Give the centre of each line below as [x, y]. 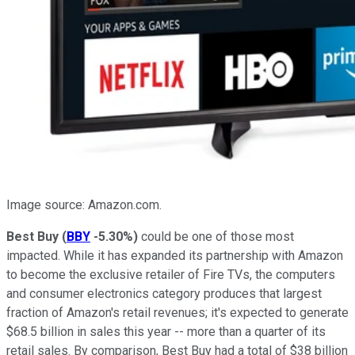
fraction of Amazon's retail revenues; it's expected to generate [177, 313]
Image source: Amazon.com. [84, 205]
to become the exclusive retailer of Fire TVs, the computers [171, 275]
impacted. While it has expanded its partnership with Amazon [175, 256]
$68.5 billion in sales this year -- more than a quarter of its [166, 332]
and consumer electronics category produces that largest [164, 294]
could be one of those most [216, 237]
